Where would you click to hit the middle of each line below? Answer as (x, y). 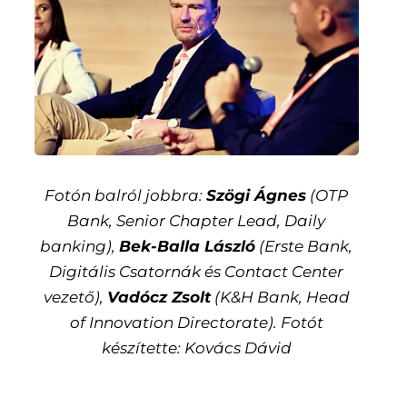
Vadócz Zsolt (159, 297)
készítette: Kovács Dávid (196, 347)
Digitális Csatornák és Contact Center (197, 271)
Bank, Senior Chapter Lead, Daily (197, 220)
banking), (80, 246)
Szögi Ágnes (257, 195)
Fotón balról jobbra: (126, 195)
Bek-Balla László (188, 246)
